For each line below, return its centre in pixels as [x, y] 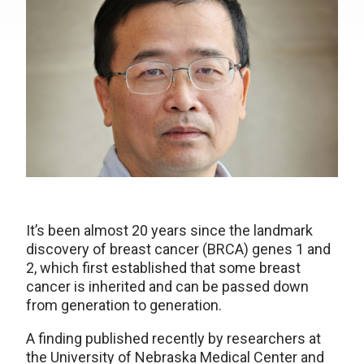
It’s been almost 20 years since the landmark [169, 231]
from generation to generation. [124, 305]
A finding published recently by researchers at [173, 339]
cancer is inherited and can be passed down [167, 287]
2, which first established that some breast [163, 268]
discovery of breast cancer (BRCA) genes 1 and [178, 249]
